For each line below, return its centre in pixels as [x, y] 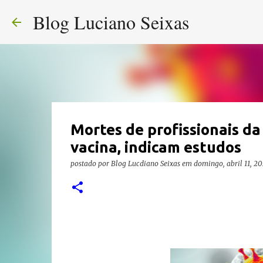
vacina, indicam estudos [156, 147]
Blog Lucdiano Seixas [145, 163]
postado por [90, 163]
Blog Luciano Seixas [111, 22]
